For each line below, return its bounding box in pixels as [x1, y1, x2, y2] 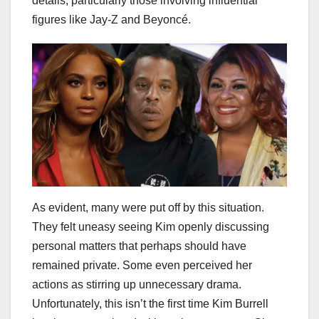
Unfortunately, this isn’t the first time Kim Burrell [32, 297, 268, 310]
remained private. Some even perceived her [32, 258, 252, 271]
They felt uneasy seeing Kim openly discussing [32, 220, 269, 233]
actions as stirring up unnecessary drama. [32, 278, 241, 291]
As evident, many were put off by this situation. [32, 201, 264, 214]
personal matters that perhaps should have [32, 239, 246, 252]
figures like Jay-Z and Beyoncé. [32, 13, 191, 26]
